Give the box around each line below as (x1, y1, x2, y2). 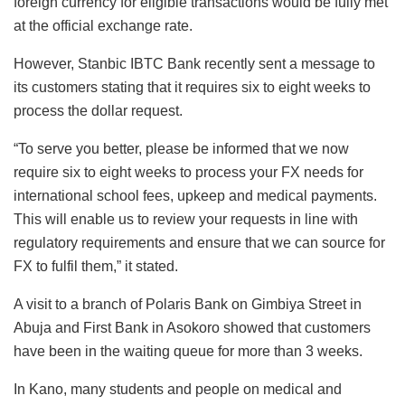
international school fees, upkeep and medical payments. (14, 188, 377, 204)
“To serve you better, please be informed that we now (14, 141, 349, 157)
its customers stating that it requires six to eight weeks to (14, 80, 371, 96)
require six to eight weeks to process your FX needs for (14, 165, 363, 181)
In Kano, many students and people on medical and (14, 381, 342, 398)
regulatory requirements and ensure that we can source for (14, 235, 385, 251)
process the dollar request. (14, 103, 183, 119)
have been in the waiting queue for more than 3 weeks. (14, 344, 363, 360)
